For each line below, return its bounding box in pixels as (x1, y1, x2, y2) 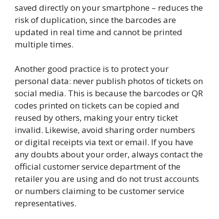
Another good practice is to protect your (15, 63, 169, 75)
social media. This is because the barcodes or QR (15, 88, 203, 99)
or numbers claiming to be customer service (15, 185, 184, 197)
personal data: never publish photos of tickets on (15, 75, 203, 87)
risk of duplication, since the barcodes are (15, 14, 176, 25)
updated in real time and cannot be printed (15, 26, 182, 38)
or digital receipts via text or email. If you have (15, 136, 193, 148)
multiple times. (15, 38, 73, 50)
